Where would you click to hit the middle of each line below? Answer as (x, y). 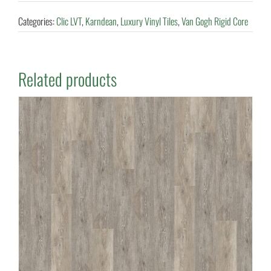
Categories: (37, 21)
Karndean (101, 21)
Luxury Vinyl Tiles (149, 21)
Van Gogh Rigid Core (214, 21)
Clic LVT (69, 21)
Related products (67, 79)
